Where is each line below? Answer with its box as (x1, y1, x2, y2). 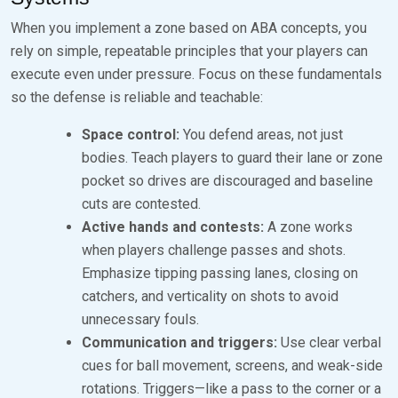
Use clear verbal (277, 333, 381, 351)
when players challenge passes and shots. (82, 241, 346, 259)
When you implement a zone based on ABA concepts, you (11, 19, 367, 36)
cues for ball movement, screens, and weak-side (82, 356, 383, 374)
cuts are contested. (82, 195, 201, 212)
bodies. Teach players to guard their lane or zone (82, 148, 383, 166)
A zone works (264, 218, 353, 235)
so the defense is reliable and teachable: (11, 88, 263, 106)
